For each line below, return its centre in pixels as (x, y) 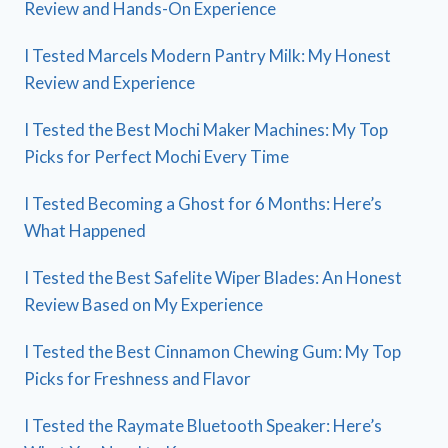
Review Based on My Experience (143, 305)
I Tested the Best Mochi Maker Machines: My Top (206, 130)
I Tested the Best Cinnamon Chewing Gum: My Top (212, 352)
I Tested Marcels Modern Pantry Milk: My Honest (207, 56)
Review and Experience (109, 83)
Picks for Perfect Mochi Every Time (156, 157)
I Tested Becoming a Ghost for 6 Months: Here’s (203, 204)
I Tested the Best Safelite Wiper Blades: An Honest (213, 278)
